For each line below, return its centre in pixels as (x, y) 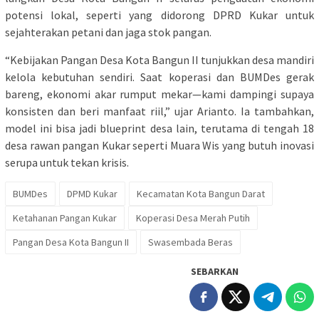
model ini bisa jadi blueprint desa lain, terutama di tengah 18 (159, 128)
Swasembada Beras (190, 242)
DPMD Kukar (92, 193)
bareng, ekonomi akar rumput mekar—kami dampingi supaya (159, 94)
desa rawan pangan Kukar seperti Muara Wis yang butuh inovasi (159, 145)
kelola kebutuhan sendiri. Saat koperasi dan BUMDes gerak (159, 77)
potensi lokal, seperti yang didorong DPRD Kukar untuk (159, 15)
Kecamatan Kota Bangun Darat (201, 193)
